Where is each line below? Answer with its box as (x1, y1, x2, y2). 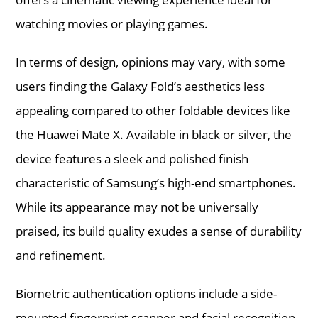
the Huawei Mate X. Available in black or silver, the (16, 126, 292, 143)
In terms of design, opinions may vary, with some (16, 53, 286, 70)
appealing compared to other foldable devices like (16, 102, 291, 119)
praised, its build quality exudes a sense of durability (16, 222, 302, 239)
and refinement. (16, 246, 106, 263)
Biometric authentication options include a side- (16, 285, 278, 302)
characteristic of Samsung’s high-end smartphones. (16, 174, 297, 191)
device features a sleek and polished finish (16, 150, 249, 167)
